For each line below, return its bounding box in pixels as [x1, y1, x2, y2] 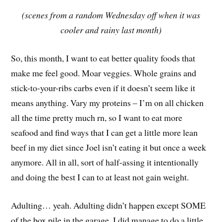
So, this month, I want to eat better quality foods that [11, 52, 196, 64]
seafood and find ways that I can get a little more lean [11, 126, 198, 138]
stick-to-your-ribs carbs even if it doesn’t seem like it [11, 81, 196, 94]
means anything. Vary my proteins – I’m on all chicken [11, 96, 204, 109]
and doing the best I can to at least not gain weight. [11, 170, 189, 183]
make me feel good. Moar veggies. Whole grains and [11, 66, 197, 79]
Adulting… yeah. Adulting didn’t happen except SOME [11, 199, 206, 211]
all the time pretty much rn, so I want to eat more [11, 111, 183, 123]
